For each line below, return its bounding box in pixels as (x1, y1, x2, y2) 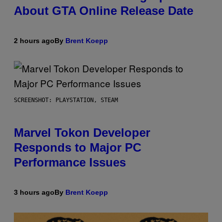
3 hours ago (14, 188, 55, 197)
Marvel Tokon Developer (14, 126, 150, 140)
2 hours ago (14, 37, 55, 45)
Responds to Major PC (14, 141, 141, 155)
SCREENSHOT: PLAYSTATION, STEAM (14, 97, 118, 104)
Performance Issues (14, 156, 126, 169)
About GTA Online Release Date (14, 4, 193, 18)
